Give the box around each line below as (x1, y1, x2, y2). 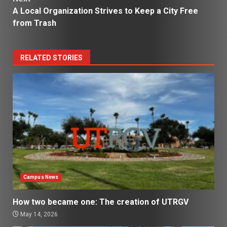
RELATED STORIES (20, 53, 83, 62)
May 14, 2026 (19, 210, 58, 218)
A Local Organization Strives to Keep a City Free (13, 6, 198, 16)
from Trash (13, 18, 56, 28)
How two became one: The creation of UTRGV (13, 197, 188, 207)
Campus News (23, 174, 59, 180)
